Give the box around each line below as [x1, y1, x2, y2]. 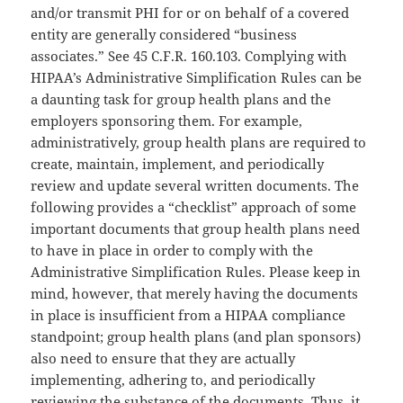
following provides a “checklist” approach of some [31, 198, 357, 217]
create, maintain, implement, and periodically [31, 155, 325, 174]
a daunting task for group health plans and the [31, 90, 332, 109]
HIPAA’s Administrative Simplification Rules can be [31, 68, 363, 87]
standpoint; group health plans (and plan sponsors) [31, 327, 362, 346]
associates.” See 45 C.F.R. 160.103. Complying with [31, 47, 348, 66]
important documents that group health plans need [31, 219, 361, 238]
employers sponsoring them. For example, [31, 112, 303, 130]
